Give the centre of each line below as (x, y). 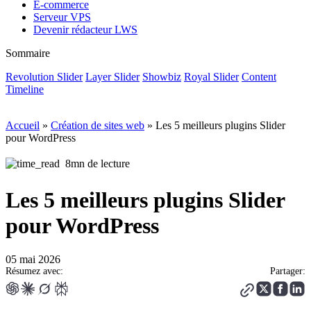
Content (259, 77)
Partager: (288, 271)
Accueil (23, 126)
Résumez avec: (34, 271)
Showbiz (162, 77)
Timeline (25, 90)
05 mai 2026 (33, 260)
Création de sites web (98, 126)
